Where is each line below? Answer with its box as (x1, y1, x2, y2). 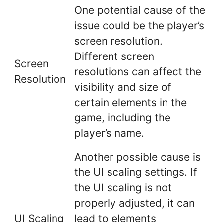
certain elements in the (74, 96, 187, 109)
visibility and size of (74, 80, 171, 93)
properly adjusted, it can (74, 196, 195, 209)
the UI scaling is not (74, 181, 172, 194)
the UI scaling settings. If (74, 166, 197, 178)
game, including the (74, 111, 170, 124)
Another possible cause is (74, 150, 201, 163)
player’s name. (74, 126, 144, 139)
